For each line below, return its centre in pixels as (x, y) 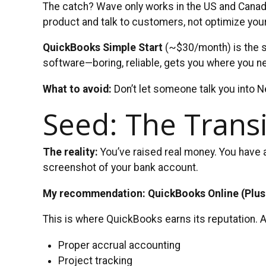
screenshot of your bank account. (121, 168)
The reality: (70, 152)
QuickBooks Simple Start (103, 48)
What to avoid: (77, 89)
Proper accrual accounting (120, 246)
